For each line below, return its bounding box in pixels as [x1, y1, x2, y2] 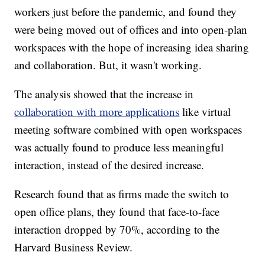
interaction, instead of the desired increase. [14, 157, 205, 173]
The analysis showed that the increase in [14, 86, 194, 102]
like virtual [179, 104, 231, 119]
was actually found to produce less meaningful [14, 140, 224, 155]
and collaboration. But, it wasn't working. [14, 57, 202, 73]
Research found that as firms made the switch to [14, 186, 230, 202]
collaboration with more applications [14, 104, 180, 119]
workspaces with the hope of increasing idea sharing [14, 40, 250, 55]
